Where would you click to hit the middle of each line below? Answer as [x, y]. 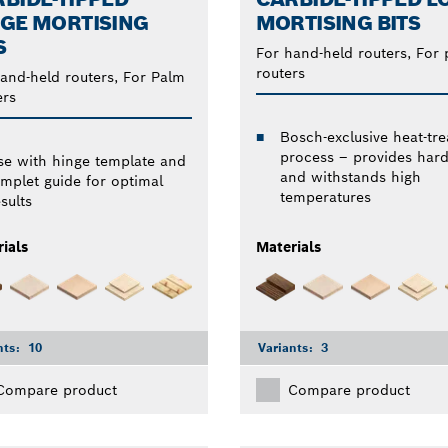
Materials [288, 247]
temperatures [325, 197]
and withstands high [350, 177]
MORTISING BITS [338, 23]
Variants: [287, 347]
